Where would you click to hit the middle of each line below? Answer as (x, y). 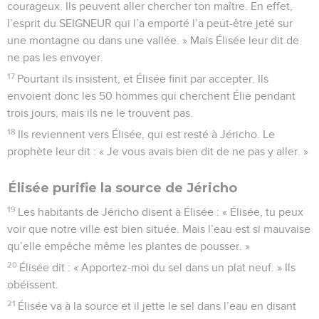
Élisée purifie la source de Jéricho (123, 188)
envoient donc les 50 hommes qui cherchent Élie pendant (151, 96)
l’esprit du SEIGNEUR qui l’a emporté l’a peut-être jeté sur (150, 23)
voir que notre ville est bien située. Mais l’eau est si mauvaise (159, 229)
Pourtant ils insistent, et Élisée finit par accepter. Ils (143, 79)
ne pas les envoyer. (55, 57)
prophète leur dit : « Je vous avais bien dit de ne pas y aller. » (158, 151)
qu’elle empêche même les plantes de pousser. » (129, 246)
